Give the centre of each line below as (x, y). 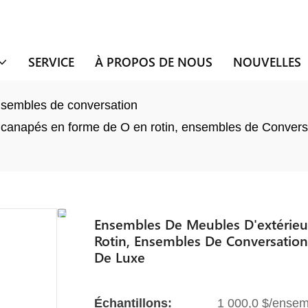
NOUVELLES (267, 62)
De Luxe (120, 256)
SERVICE (51, 62)
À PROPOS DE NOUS (153, 62)
